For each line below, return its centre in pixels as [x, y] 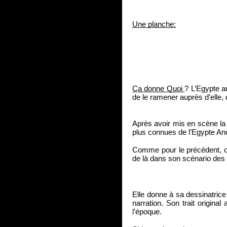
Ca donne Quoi [159, 89]
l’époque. [147, 212]
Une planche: [154, 24]
